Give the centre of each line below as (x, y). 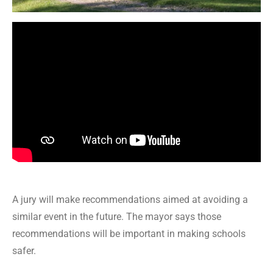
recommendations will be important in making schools (129, 233)
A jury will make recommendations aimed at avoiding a (130, 199)
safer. (24, 250)
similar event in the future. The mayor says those (117, 216)
